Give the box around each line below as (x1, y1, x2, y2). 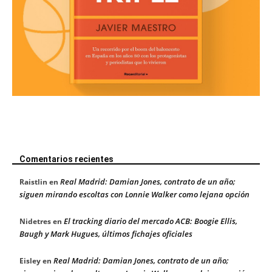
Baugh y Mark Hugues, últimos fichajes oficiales (19, 228, 192, 239)
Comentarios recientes (19, 154, 114, 164)
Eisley (19, 255, 41, 266)
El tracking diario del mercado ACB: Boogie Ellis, (64, 215, 237, 226)
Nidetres (19, 216, 51, 226)
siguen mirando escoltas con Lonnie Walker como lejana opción (19, 188, 250, 200)
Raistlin (19, 176, 47, 187)
